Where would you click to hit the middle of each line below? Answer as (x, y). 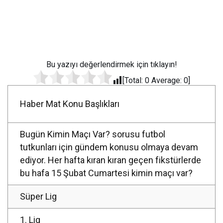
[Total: (134, 81)
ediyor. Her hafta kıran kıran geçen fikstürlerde (111, 160)
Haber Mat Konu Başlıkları (70, 104)
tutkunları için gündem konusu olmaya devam (109, 147)
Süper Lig (39, 197)
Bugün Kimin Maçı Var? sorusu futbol (93, 134)
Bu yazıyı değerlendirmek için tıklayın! (111, 65)
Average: (167, 81)
